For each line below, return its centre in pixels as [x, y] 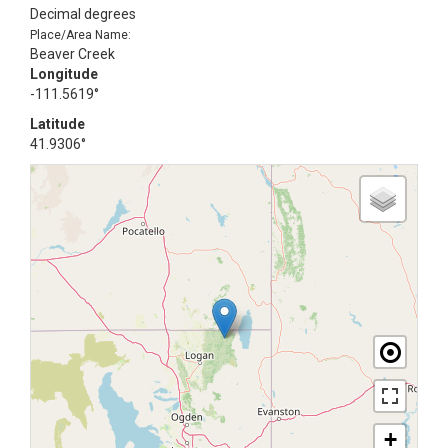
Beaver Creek [72, 54]
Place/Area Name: [80, 35]
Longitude [64, 74]
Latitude [57, 124]
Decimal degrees [83, 14]
